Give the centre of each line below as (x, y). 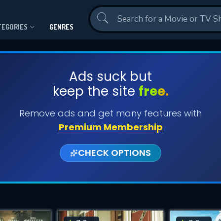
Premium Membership (110, 127)
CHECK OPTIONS (114, 153)
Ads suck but (110, 76)
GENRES (61, 27)
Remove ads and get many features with (110, 113)
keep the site (95, 91)
